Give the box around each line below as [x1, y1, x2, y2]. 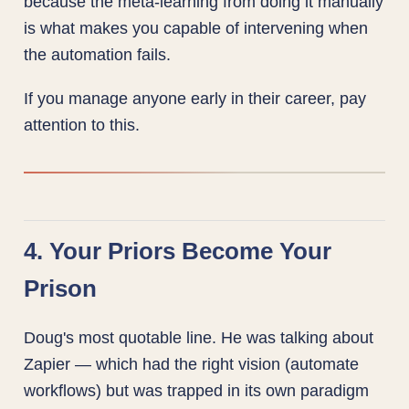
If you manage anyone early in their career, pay [24, 88, 367, 108]
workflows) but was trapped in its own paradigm [24, 381, 370, 401]
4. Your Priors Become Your [24, 237, 332, 264]
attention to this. [24, 114, 141, 134]
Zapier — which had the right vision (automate [24, 354, 360, 374]
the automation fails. [24, 45, 172, 65]
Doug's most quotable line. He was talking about [24, 328, 374, 348]
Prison [24, 275, 98, 301]
